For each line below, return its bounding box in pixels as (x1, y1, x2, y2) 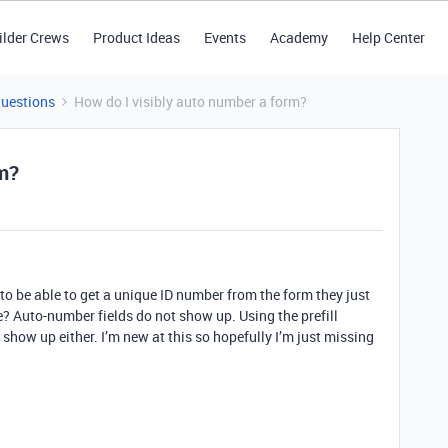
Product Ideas (92, 28, 180, 47)
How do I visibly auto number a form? (74, 92, 307, 111)
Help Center (351, 28, 425, 47)
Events (203, 28, 246, 47)
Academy (269, 28, 328, 47)
